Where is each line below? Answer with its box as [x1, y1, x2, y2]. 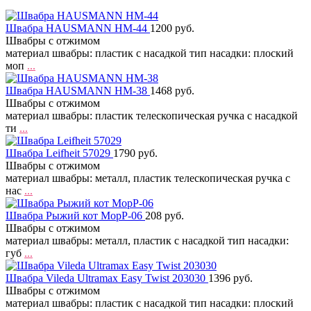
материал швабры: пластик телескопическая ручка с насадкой [6, 110, 298, 121]
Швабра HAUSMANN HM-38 [6, 85, 150, 96]
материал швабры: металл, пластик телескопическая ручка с [6, 172, 290, 184]
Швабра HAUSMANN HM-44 [6, 22, 150, 34]
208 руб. [145, 210, 184, 221]
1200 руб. [150, 22, 194, 34]
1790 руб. [113, 147, 158, 159]
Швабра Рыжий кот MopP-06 [6, 210, 145, 221]
